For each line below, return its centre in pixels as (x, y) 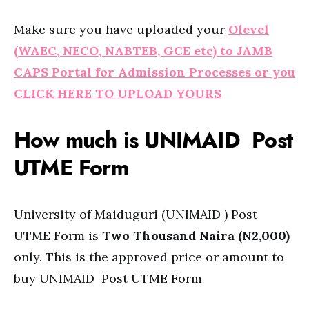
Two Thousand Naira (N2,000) (196, 236)
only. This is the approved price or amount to (149, 257)
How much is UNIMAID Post (153, 140)
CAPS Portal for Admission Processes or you (154, 72)
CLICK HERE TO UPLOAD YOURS (118, 93)
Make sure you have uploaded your (121, 29)
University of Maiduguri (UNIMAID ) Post (136, 214)
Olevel (249, 29)
